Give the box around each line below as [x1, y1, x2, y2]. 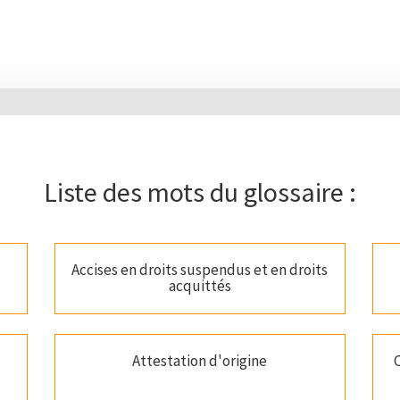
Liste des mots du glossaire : [44, 175, 356, 210]
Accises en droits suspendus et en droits [71, 260, 329, 280]
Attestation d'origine [132, 351, 268, 371]
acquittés [168, 276, 231, 296]
